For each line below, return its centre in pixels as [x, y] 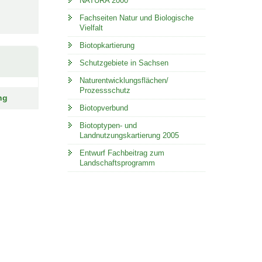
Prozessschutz [105, 90]
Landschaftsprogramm [117, 163]
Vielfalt [91, 28]
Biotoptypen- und [108, 125]
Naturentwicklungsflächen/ [124, 80]
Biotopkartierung [107, 45]
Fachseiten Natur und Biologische [136, 18]
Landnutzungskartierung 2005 [129, 135]
